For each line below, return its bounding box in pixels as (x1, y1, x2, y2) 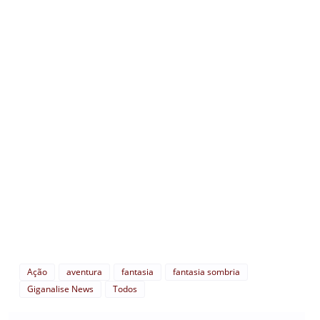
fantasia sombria (173, 266, 240, 279)
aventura (66, 266, 102, 279)
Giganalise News (27, 283, 94, 296)
